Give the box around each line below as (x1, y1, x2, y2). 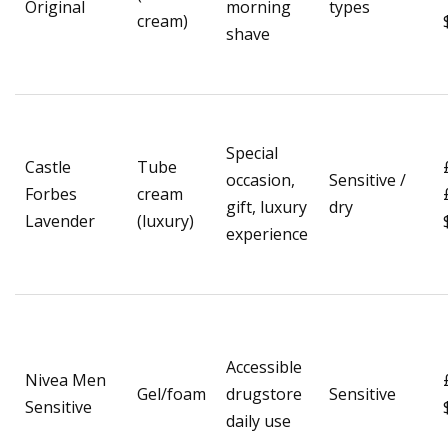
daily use (226, 410, 291, 433)
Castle (25, 156, 71, 179)
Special (226, 142, 278, 165)
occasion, (226, 169, 295, 192)
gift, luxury (226, 196, 307, 219)
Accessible (226, 356, 302, 379)
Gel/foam (137, 383, 206, 406)
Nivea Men (25, 369, 106, 392)
